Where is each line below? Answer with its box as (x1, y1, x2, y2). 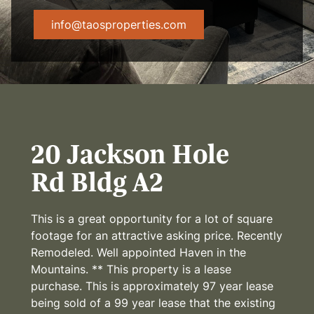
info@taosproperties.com (51, 17, 186, 32)
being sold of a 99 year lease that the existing (31, 295, 275, 310)
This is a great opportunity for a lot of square (31, 211, 273, 226)
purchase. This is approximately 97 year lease (31, 278, 273, 293)
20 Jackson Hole (31, 137, 229, 170)
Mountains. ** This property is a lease (31, 261, 231, 276)
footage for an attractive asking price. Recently (31, 228, 282, 243)
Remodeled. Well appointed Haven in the (31, 245, 246, 259)
